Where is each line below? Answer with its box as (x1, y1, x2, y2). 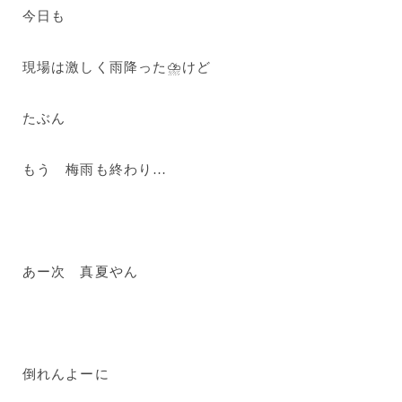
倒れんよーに (22, 367, 109, 381)
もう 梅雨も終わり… (22, 162, 168, 177)
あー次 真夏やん (22, 265, 138, 279)
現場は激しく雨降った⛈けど (22, 60, 212, 74)
